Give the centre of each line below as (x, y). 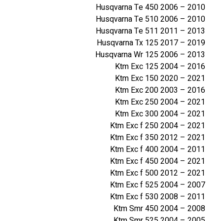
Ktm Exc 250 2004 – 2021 (160, 102)
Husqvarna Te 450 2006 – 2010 (150, 7)
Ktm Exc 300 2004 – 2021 (160, 114)
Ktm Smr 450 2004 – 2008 (159, 208)
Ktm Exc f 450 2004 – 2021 (158, 161)
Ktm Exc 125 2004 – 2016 (160, 66)
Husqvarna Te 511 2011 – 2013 (150, 31)
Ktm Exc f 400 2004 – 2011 (158, 149)
